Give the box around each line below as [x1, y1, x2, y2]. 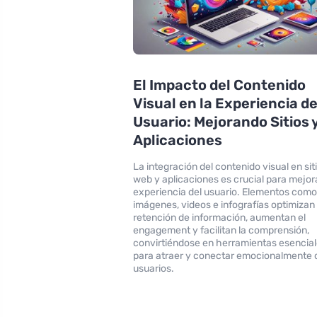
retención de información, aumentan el [133, 211, 306, 224]
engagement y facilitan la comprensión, [133, 224, 310, 236]
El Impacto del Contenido [133, 76, 306, 93]
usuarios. [133, 262, 175, 275]
